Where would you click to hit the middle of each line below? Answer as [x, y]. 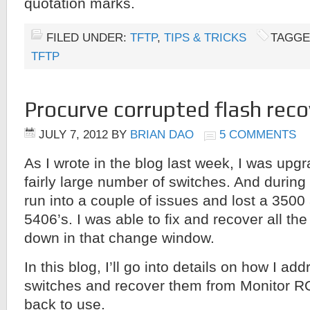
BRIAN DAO [162, 135]
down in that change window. [119, 238]
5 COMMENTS [258, 135]
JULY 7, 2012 [73, 135]
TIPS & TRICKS [205, 38]
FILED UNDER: [88, 38]
